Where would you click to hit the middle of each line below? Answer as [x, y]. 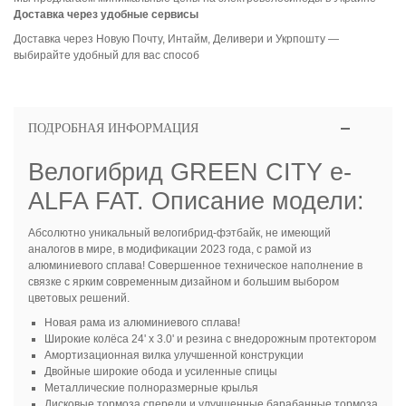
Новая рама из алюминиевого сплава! [142, 323]
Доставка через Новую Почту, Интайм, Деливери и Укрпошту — [176, 39]
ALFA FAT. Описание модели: [196, 201]
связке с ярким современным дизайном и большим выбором [183, 282]
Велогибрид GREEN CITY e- [189, 172]
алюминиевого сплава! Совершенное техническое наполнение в [195, 266]
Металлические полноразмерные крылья [151, 388]
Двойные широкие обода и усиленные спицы [160, 372]
